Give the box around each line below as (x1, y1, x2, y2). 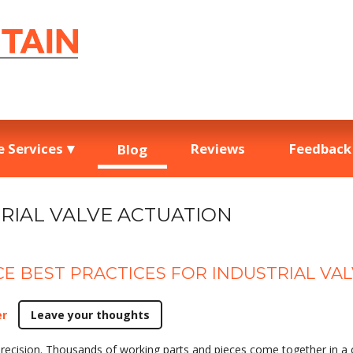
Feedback (288, 139, 351, 158)
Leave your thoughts (31, 307, 150, 323)
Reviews (190, 139, 245, 158)
